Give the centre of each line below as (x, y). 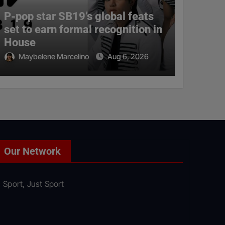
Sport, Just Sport (34, 184)
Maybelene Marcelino (54, 57)
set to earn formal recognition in (83, 30)
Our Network (32, 151)
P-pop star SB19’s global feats (79, 17)
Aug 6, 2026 (128, 57)
